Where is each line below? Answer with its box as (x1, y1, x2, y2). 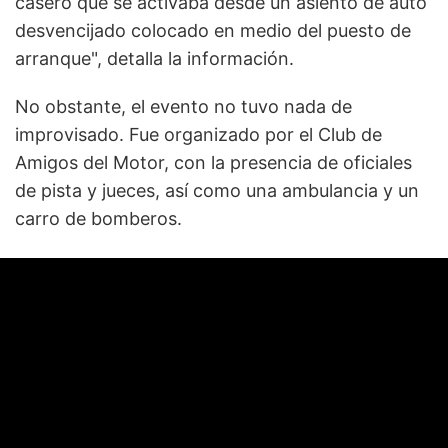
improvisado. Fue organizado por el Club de (15, 123, 382, 145)
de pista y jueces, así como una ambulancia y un (15, 179, 419, 201)
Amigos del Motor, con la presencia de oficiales (15, 151, 412, 173)
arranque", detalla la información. (15, 47, 294, 69)
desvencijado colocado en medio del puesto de (15, 19, 411, 41)
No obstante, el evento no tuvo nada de (15, 95, 352, 117)
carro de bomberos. (15, 207, 182, 229)
